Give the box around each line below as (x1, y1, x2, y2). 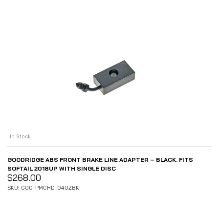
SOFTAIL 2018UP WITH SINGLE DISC (7, 165, 116, 173)
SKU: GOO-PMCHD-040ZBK (7, 185, 79, 192)
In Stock (10, 133, 31, 140)
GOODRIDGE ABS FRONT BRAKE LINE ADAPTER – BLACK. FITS (7, 156, 193, 164)
